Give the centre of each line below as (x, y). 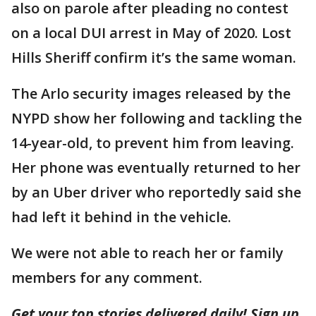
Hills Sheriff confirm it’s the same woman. (154, 57)
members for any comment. (107, 278)
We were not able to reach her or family (147, 253)
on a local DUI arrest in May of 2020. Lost (151, 33)
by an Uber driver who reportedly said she (156, 192)
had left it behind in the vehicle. (123, 217)
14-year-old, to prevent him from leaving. (153, 143)
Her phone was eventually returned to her (156, 168)
